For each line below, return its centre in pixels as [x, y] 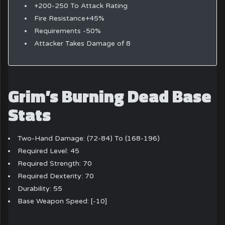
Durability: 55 [40, 189]
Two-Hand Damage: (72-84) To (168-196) [89, 139]
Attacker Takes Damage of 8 [82, 43]
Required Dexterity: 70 [56, 176]
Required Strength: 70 [55, 164]
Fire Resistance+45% [69, 18]
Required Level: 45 [49, 151]
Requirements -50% [67, 31]
